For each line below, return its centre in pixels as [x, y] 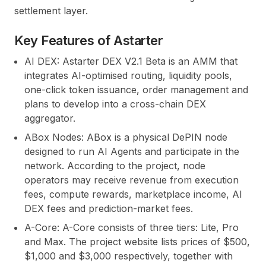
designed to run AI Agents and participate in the [132, 152]
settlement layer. [51, 11]
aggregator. [50, 118]
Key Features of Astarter [89, 41]
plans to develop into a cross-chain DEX [115, 104]
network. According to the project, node [115, 166]
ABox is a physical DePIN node [156, 137]
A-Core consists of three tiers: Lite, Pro [149, 228]
